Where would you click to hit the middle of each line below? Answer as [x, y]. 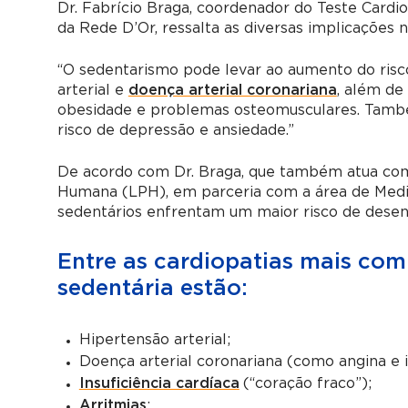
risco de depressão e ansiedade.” [175, 130]
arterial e [92, 90]
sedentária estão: [152, 288]
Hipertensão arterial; [154, 339]
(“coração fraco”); [307, 383]
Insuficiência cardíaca [159, 383]
